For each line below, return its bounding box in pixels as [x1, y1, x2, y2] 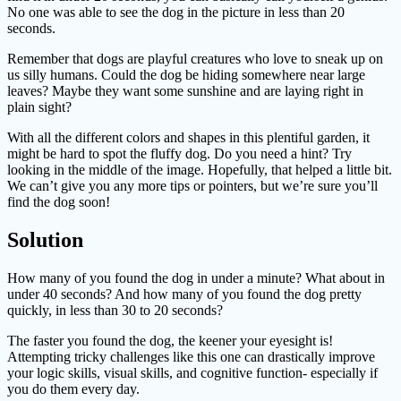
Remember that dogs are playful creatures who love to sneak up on [7, 51, 383, 67]
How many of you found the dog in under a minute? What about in [7, 270, 385, 286]
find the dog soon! [7, 194, 110, 210]
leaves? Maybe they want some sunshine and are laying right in [7, 83, 363, 99]
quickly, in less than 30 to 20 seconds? [7, 303, 223, 319]
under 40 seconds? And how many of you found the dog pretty [7, 286, 362, 303]
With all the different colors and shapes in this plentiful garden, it [7, 130, 370, 146]
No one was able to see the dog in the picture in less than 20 [7, 4, 345, 21]
